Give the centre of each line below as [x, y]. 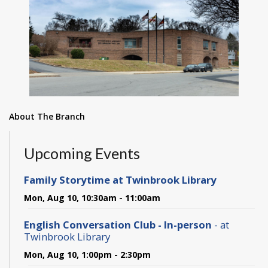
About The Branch [47, 117]
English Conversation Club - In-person [119, 224]
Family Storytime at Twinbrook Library [120, 179]
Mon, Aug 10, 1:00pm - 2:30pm [87, 254]
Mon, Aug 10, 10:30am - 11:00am [92, 197]
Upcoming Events [82, 153]
